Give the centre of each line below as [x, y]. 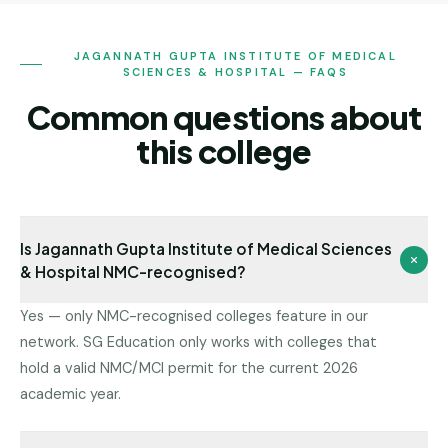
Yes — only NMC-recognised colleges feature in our [194, 316]
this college [224, 151]
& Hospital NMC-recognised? [133, 271]
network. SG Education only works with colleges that [198, 342]
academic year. [70, 394]
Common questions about [224, 117]
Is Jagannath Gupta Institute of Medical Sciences [206, 248]
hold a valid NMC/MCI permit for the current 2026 [189, 368]
